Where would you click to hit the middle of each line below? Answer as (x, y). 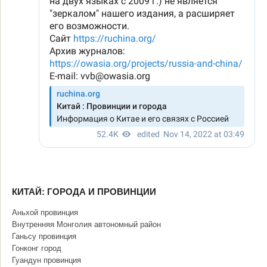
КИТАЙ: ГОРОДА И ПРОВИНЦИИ (84, 192)
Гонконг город (37, 248)
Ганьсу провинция (44, 236)
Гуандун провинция (46, 260)
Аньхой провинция (45, 212)
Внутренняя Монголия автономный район (86, 224)
